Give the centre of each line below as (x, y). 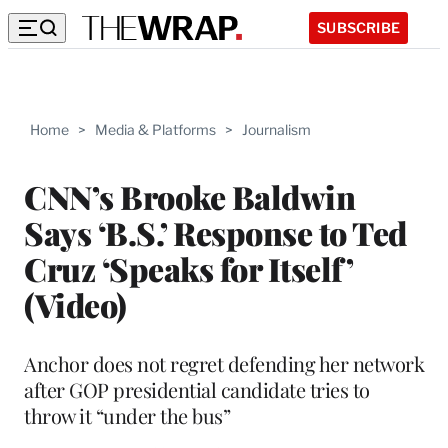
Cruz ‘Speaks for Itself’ (188, 268)
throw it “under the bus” (127, 415)
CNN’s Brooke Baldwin (189, 196)
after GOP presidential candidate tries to (197, 389)
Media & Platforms (155, 129)
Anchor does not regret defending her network (224, 363)
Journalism (276, 129)
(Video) (75, 304)
